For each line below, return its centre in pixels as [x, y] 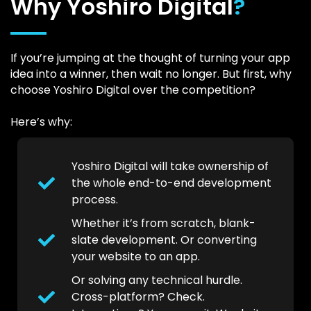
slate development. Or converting [164, 240]
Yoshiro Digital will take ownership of [170, 167]
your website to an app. [136, 257]
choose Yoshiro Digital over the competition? [134, 90]
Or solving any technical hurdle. [157, 280]
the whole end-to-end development [171, 183]
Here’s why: [41, 122]
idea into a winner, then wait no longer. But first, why [151, 74]
